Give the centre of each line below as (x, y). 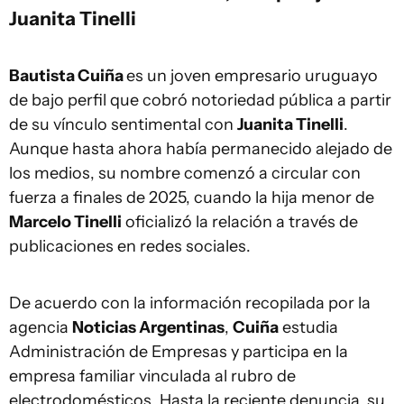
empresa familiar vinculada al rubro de (152, 376)
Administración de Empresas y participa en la (179, 352)
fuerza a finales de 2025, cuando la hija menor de (192, 197)
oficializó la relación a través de (240, 222)
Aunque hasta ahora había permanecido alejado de (201, 149)
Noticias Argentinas (148, 327)
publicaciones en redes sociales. (130, 246)
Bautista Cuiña (68, 76)
